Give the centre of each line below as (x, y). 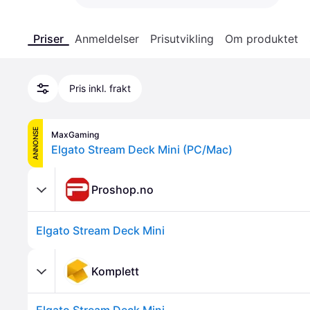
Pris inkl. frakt (100, 88)
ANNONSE (35, 143)
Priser (48, 39)
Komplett (115, 271)
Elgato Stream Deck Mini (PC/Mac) (142, 149)
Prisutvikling (182, 39)
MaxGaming (75, 135)
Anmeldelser (107, 39)
